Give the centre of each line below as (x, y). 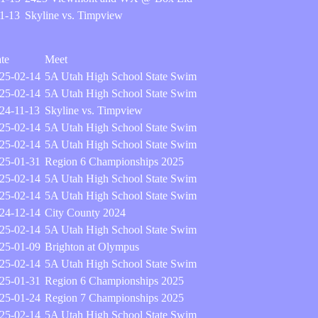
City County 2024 (85, 213)
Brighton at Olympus (92, 247)
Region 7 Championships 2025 (114, 298)
